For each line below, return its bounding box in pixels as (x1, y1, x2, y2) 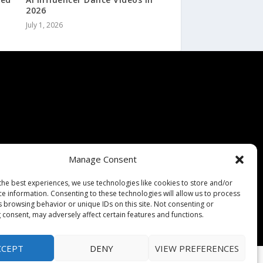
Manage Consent (68, 153, 137, 166)
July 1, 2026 (26, 20, 63, 31)
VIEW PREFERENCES (154, 242, 239, 254)
